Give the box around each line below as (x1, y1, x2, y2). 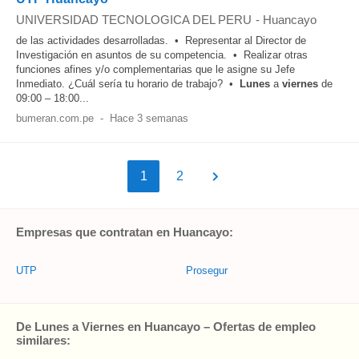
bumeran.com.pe (16, 112, 94, 124)
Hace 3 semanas (109, 112, 188, 124)
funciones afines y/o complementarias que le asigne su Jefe (16, 63, 295, 75)
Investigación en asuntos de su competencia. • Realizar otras (16, 49, 308, 61)
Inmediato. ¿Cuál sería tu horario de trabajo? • (16, 78, 240, 90)
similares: (16, 333, 71, 347)
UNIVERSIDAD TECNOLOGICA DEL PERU (16, 13, 252, 26)
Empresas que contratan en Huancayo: (16, 225, 233, 239)
